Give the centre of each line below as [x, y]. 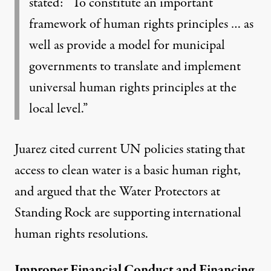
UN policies [152, 149]
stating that [214, 149]
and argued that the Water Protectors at [117, 192]
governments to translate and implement [135, 67]
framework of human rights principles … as [141, 24]
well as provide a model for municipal [127, 45]
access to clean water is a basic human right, [128, 171]
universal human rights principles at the [133, 88]
